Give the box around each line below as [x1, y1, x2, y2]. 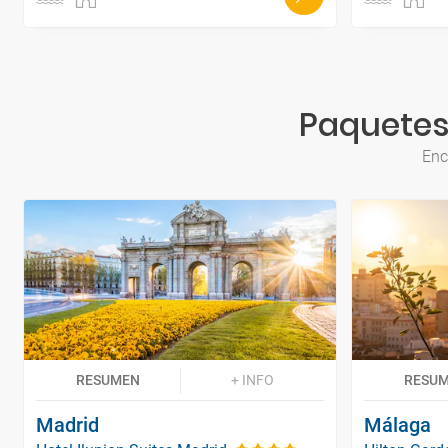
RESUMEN [76, 371, 140, 388]
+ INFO [230, 371, 274, 388]
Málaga [364, 412, 431, 437]
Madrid [36, 412, 99, 437]
